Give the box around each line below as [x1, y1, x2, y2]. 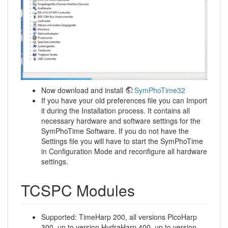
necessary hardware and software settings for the [41, 116, 201, 126]
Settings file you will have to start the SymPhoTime [41, 136, 203, 146]
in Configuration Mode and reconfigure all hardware [41, 146, 207, 156]
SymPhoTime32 [134, 85, 185, 95]
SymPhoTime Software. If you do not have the [41, 126, 189, 136]
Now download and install [41, 85, 125, 95]
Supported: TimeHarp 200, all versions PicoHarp [41, 212, 197, 222]
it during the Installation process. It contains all [41, 105, 190, 116]
